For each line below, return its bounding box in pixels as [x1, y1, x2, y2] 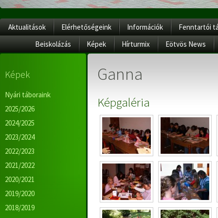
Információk [127, 22, 163, 32]
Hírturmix [122, 39, 150, 49]
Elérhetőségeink [61, 22, 111, 32]
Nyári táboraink [5, 90, 51, 99]
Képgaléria [97, 94, 150, 110]
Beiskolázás [35, 39, 71, 49]
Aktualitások [8, 22, 46, 32]
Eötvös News [165, 39, 206, 49]
